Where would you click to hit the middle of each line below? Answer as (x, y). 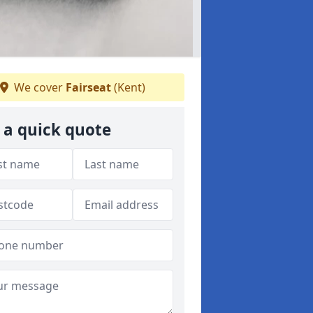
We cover (38, 87)
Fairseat (88, 87)
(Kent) (128, 87)
